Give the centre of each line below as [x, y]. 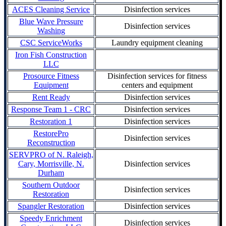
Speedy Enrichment [51, 218]
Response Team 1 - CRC [51, 109]
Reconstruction [51, 142]
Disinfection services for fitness [157, 76]
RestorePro [51, 133]
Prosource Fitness [51, 76]
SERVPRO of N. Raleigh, [51, 154]
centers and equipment [157, 85]
